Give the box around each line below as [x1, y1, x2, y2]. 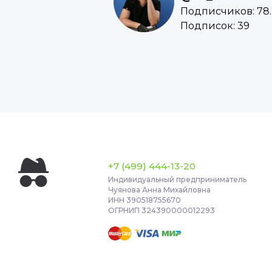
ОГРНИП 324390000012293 [108, 206, 216, 216]
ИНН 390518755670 [108, 195, 182, 205]
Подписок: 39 [180, 20, 250, 32]
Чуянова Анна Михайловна [108, 185, 211, 195]
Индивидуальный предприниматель [108, 175, 247, 185]
